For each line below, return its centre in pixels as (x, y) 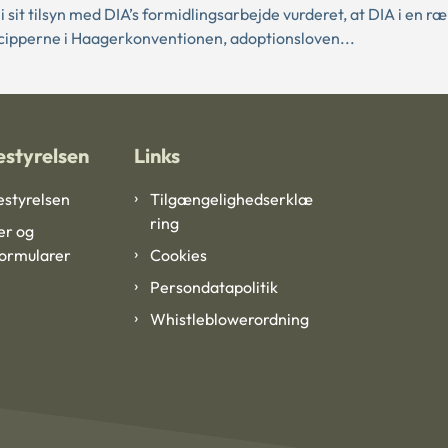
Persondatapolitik (214, 287)
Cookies (178, 255)
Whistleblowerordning (229, 319)
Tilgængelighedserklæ (231, 199)
